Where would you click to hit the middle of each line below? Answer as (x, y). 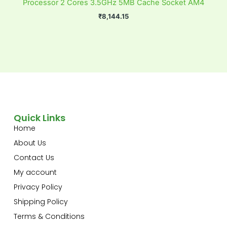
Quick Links (39, 118)
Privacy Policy (38, 187)
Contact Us (34, 157)
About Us (30, 143)
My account (35, 172)
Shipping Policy (41, 201)
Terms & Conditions (49, 216)
